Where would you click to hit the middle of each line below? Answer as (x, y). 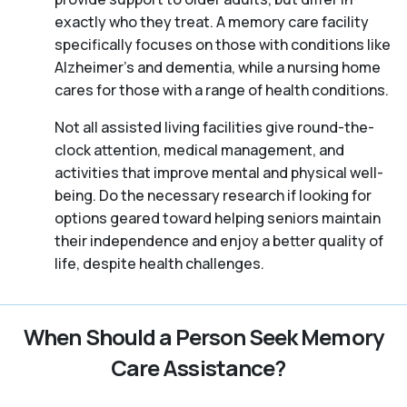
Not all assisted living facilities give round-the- (214, 127)
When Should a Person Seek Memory (203, 336)
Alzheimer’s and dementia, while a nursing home (218, 67)
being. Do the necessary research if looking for (213, 195)
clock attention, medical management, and (199, 149)
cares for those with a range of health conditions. (222, 89)
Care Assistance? (198, 367)
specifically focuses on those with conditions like (223, 44)
